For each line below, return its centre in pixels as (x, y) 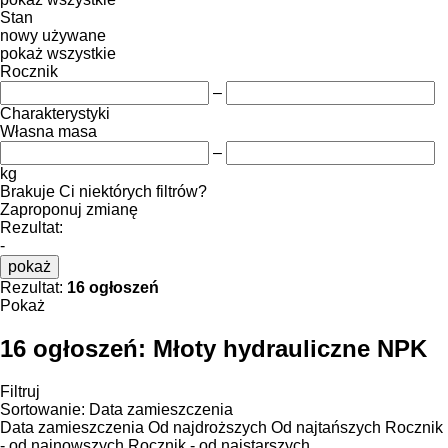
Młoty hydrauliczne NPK (290, 348)
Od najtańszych (326, 427)
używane (74, 35)
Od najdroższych (207, 427)
